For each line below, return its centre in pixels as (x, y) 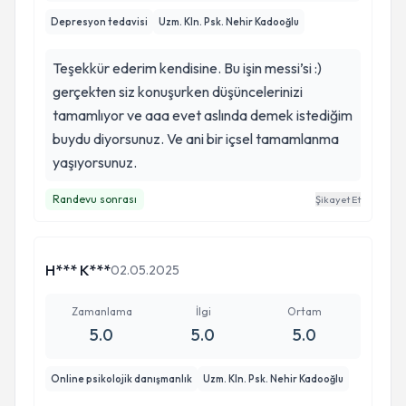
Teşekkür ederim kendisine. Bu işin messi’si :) (187, 68)
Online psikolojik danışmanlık (121, 379)
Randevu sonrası (95, 199)
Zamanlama (101, 311)
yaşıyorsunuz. (95, 162)
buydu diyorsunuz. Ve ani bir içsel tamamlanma (196, 139)
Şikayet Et (338, 199)
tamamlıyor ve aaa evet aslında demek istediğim (203, 115)
